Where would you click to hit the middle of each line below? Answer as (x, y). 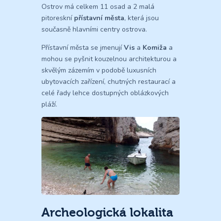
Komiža (155, 48)
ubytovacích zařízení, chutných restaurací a (109, 82)
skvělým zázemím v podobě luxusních (99, 71)
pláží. (49, 105)
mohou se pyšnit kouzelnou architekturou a (109, 59)
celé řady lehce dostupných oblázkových (105, 93)
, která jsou (142, 18)
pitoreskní (58, 18)
